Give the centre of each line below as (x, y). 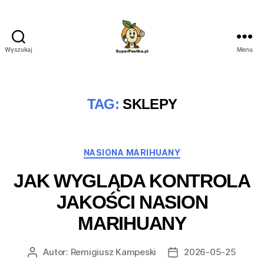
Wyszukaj (19, 49)
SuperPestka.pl (168, 60)
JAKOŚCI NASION (132, 202)
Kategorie (155, 150)
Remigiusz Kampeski (113, 252)
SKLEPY (150, 104)
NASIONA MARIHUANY (132, 152)
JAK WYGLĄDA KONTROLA (132, 181)
